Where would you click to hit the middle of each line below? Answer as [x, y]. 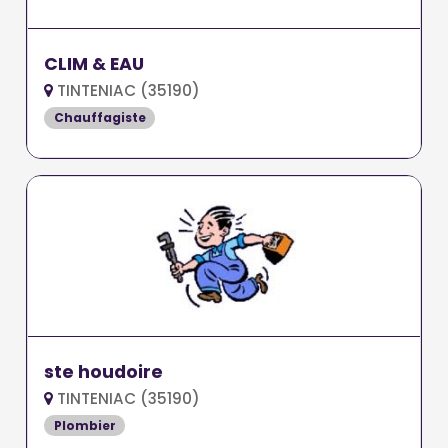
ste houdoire [104, 371]
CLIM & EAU [94, 64]
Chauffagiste [99, 117]
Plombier [84, 425]
